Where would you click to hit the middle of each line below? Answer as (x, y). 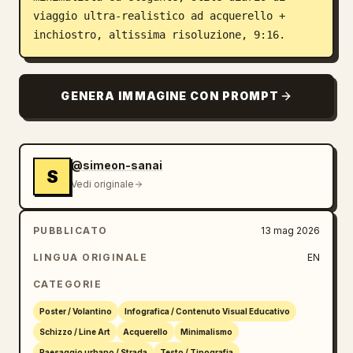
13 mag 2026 (290, 230)
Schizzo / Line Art (75, 332)
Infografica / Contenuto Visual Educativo (207, 311)
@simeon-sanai (117, 165)
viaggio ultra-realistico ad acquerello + (159, 16)
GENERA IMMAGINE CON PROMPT (170, 96)
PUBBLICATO (71, 230)
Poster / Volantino (76, 311)
